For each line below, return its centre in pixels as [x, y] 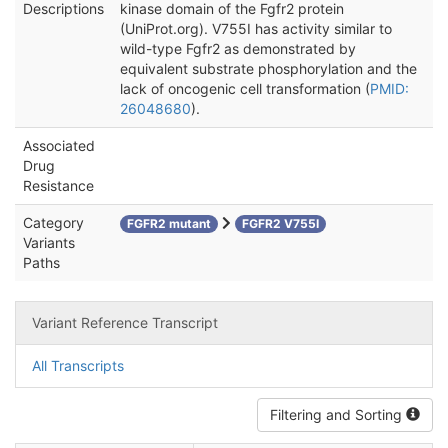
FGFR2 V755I [280, 224]
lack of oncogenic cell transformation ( [245, 88]
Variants [49, 242]
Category [53, 222]
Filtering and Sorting [338, 414]
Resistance [58, 185]
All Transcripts [78, 365]
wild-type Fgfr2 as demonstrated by [238, 48]
